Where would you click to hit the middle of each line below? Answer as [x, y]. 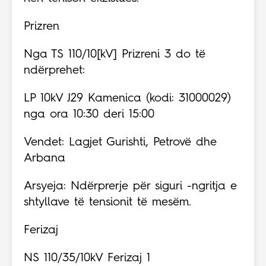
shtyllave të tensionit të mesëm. [107, 203]
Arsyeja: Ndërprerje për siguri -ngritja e [130, 187]
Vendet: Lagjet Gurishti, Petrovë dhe [120, 143]
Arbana [45, 159]
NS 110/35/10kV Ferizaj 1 [87, 259]
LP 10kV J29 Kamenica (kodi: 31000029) [127, 99]
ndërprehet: [54, 71]
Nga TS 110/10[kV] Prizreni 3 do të [115, 55]
